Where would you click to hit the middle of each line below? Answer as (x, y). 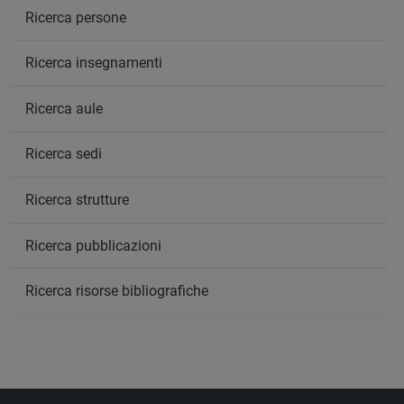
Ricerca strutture (77, 200)
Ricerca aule (64, 108)
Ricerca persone (76, 17)
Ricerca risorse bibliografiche (117, 291)
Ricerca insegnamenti (94, 63)
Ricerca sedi (64, 154)
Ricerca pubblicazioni (93, 245)
